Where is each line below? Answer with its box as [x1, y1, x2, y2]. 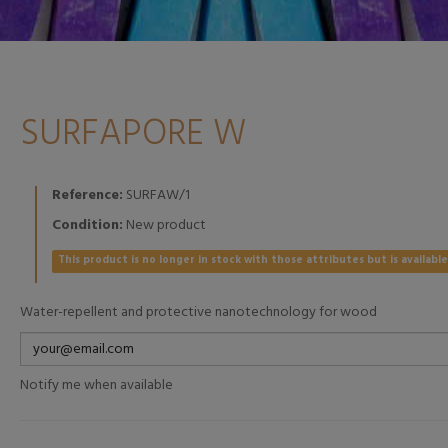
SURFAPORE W [19, 106, 246, 164]
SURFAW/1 [125, 184, 190, 207]
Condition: [51, 214, 123, 237]
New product [125, 214, 206, 237]
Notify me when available [19, 374, 173, 398]
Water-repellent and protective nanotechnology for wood [19, 301, 377, 325]
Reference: [51, 184, 123, 207]
